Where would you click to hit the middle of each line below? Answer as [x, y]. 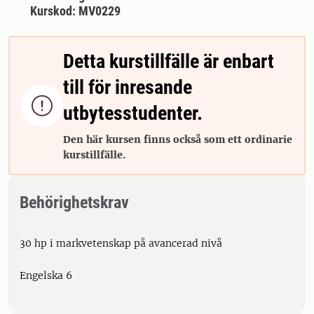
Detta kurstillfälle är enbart [169, 61]
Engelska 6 [46, 275]
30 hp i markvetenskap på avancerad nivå [121, 243]
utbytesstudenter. [133, 113]
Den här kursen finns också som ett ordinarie [178, 139]
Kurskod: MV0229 [75, 11]
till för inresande [128, 87]
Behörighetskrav [74, 203]
